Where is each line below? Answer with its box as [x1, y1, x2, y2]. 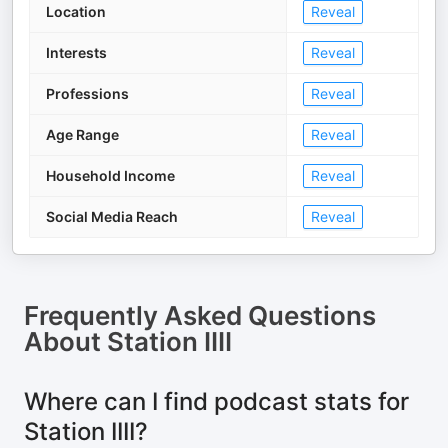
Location [46, 3, 106, 20]
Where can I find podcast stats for [24, 387, 409, 416]
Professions [46, 85, 129, 102]
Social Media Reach [46, 208, 178, 225]
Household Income [46, 167, 175, 184]
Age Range [46, 126, 119, 143]
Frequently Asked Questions [24, 300, 376, 331]
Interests [46, 44, 107, 61]
